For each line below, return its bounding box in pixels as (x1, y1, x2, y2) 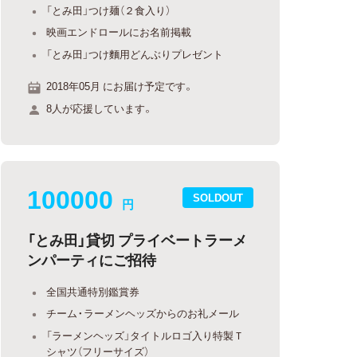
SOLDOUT (193, 190, 243, 205)
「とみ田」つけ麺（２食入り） (46, 2, 171, 18)
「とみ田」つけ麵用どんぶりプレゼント (46, 45, 224, 61)
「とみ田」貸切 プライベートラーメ (27, 228, 248, 250)
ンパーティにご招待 (27, 248, 157, 270)
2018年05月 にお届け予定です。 (46, 78, 194, 93)
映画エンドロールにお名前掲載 (46, 24, 192, 39)
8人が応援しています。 (46, 100, 154, 116)
